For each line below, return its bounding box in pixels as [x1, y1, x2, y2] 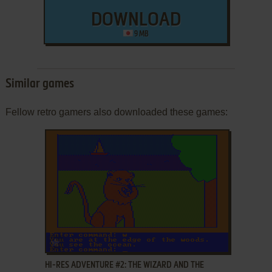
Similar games [5, 78, 74, 91]
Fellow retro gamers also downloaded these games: [5, 107, 228, 118]
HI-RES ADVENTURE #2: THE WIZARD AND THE [44, 261, 204, 270]
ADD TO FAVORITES [62, 236, 124, 245]
